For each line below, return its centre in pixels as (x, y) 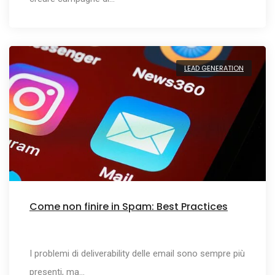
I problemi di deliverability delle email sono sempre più (137, 253)
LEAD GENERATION (214, 68)
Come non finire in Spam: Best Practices (129, 206)
